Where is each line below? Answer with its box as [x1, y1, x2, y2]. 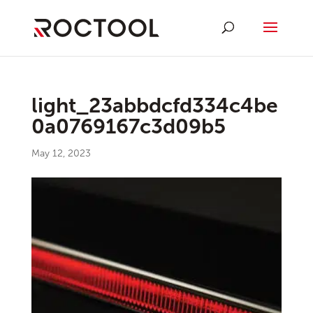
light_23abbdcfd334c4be [31, 93, 278, 118]
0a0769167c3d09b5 [31, 114, 226, 139]
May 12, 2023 [31, 147, 91, 159]
